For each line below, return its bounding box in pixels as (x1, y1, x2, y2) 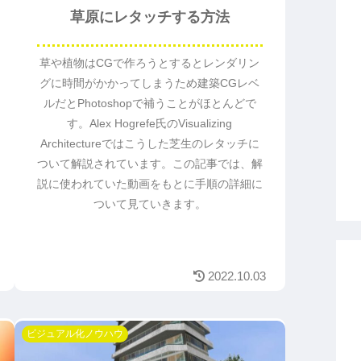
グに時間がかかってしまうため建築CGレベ (39, 77, 259, 90)
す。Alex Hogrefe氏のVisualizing (67, 117, 232, 131)
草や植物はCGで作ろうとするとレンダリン (39, 56, 259, 70)
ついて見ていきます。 (93, 197, 206, 211)
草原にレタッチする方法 (69, 8, 230, 25)
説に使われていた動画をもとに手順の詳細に (36, 177, 263, 191)
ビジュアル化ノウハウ (26, 327, 123, 339)
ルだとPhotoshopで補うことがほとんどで (43, 97, 256, 110)
